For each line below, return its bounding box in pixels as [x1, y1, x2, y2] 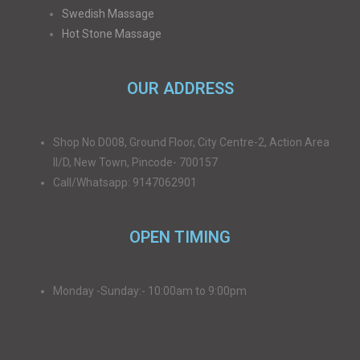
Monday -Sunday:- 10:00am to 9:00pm [53, 284, 247, 297]
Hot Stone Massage [62, 27, 162, 40]
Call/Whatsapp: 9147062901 [53, 176, 197, 189]
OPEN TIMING [129, 227, 231, 247]
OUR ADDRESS [126, 79, 234, 98]
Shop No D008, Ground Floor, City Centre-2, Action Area [53, 136, 329, 149]
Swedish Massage [62, 7, 154, 20]
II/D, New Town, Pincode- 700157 [53, 156, 218, 169]
